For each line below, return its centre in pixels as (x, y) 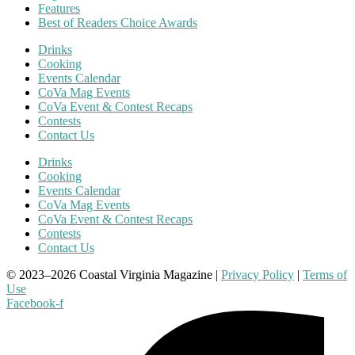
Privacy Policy (258, 275)
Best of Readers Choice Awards (118, 23)
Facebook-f (35, 303)
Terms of (325, 275)
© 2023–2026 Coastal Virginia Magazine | (114, 275)
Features (59, 9)
